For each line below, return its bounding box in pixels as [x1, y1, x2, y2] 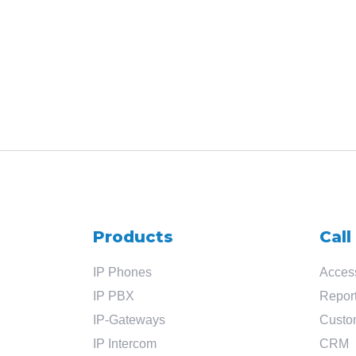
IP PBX [93, 289, 134, 303]
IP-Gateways [93, 313, 165, 327]
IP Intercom [93, 337, 157, 350]
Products [93, 227, 173, 246]
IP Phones [93, 265, 152, 279]
